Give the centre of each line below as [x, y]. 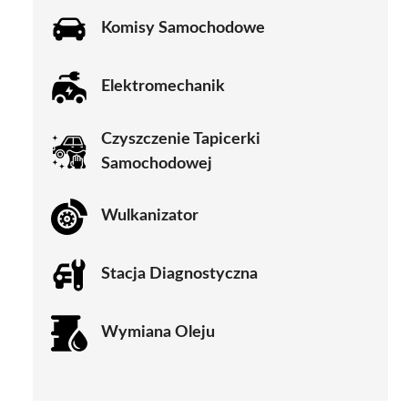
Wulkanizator [150, 216]
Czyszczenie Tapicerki [181, 139]
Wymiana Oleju [158, 333]
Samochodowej [157, 163]
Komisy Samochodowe [183, 29]
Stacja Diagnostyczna [179, 275]
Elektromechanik [163, 87]
